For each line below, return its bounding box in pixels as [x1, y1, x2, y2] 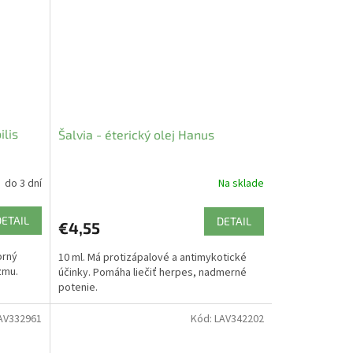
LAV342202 [214, 310, 264, 327]
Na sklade [217, 176, 264, 192]
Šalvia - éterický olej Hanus [58, 126, 214, 142]
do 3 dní [4, 175, 42, 191]
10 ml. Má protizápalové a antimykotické [58, 249, 247, 266]
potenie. [58, 279, 98, 295]
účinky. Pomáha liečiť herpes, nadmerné [58, 264, 247, 281]
